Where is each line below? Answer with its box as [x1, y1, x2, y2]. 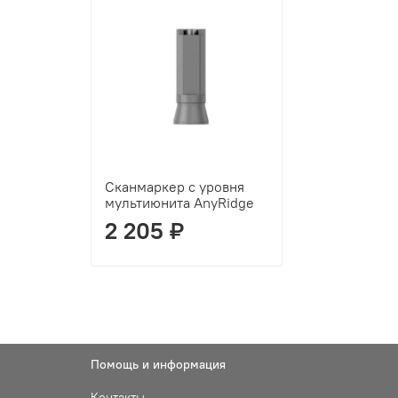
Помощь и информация [91, 356, 226, 373]
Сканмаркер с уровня [105, 178, 244, 196]
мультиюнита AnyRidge [105, 194, 254, 212]
